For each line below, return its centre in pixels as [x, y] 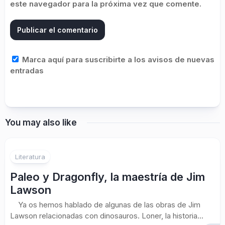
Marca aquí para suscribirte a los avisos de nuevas [117, 60]
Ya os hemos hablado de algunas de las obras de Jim [105, 205]
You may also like [41, 123]
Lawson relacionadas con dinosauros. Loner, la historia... [107, 216]
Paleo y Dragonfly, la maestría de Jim [107, 177]
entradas [27, 71]
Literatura [30, 157]
